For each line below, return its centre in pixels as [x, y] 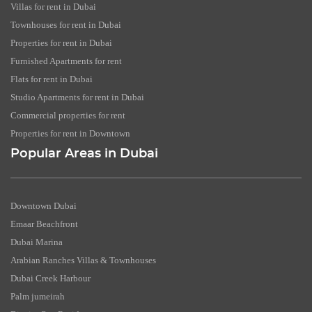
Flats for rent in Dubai [52, 79]
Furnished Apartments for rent [66, 61]
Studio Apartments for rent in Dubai [77, 97]
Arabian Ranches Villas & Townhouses [83, 260]
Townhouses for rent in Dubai [66, 25]
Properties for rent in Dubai [61, 43]
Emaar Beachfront [44, 224]
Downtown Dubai [44, 206]
